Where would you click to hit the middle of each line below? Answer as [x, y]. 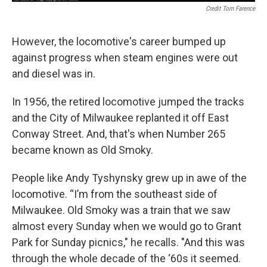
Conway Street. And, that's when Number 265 [119, 134]
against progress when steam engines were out [125, 58]
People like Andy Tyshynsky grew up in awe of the [129, 178]
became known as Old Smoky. [83, 150]
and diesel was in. [54, 74]
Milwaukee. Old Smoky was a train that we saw [121, 210]
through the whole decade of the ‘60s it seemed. [126, 259]
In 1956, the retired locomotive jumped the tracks [128, 102]
